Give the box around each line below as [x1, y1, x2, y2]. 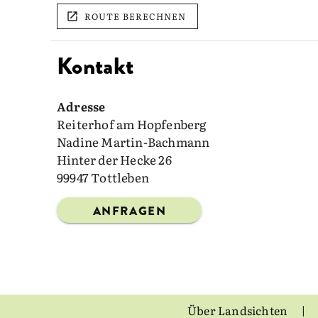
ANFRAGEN [92, 202, 167, 220]
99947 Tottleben [57, 168, 149, 186]
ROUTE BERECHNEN [84, 9, 187, 23]
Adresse [57, 97, 106, 115]
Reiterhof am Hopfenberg [57, 114, 207, 133]
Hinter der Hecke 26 [57, 150, 172, 168]
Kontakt [57, 48, 134, 83]
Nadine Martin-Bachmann [57, 132, 210, 150]
